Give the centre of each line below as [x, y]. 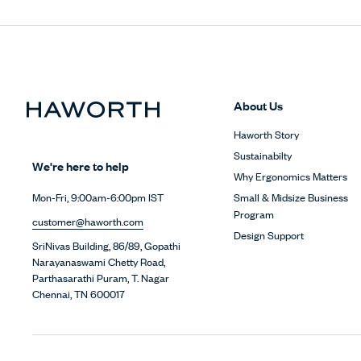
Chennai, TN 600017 [79, 294]
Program [254, 214]
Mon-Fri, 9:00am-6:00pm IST [98, 197]
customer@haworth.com [88, 222]
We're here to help [81, 166]
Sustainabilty [263, 155]
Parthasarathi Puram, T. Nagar [101, 278]
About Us [258, 105]
